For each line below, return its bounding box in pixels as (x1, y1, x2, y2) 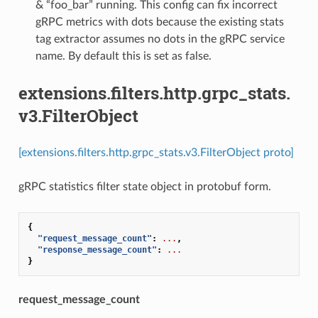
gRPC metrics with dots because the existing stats (35, 16, 284, 28)
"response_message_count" (37, 244, 157, 255)
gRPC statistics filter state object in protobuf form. (18, 180, 271, 192)
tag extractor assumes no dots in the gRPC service (35, 33, 285, 45)
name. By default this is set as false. (35, 50, 212, 62)
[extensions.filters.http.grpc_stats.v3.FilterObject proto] (18, 146, 294, 158)
